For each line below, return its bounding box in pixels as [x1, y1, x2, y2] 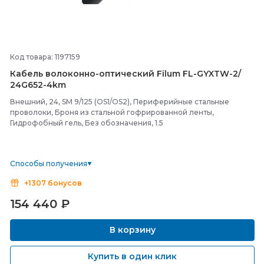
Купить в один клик [88, 251, 177, 262]
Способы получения [10, 159, 87, 168]
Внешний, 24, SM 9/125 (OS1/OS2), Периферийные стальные [10, 97, 229, 106]
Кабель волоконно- [10, 68, 99, 79]
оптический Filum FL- [99, 68, 197, 79]
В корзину [107, 225, 158, 235]
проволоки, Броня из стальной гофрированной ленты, [10, 108, 214, 117]
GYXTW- [197, 68, 233, 79]
